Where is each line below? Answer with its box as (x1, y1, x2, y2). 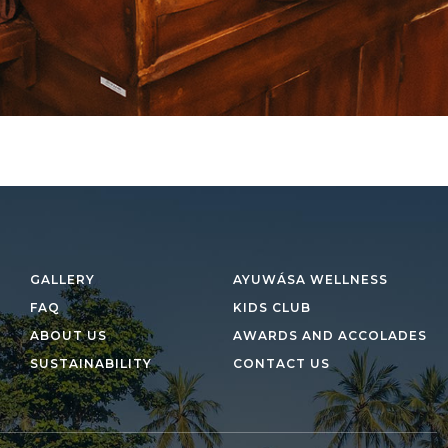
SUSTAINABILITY (29, 356, 152, 372)
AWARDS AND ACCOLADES (233, 328, 428, 344)
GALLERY (29, 272, 95, 288)
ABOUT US (29, 328, 107, 344)
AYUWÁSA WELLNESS (233, 272, 389, 288)
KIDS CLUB (233, 300, 312, 316)
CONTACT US (233, 356, 331, 372)
